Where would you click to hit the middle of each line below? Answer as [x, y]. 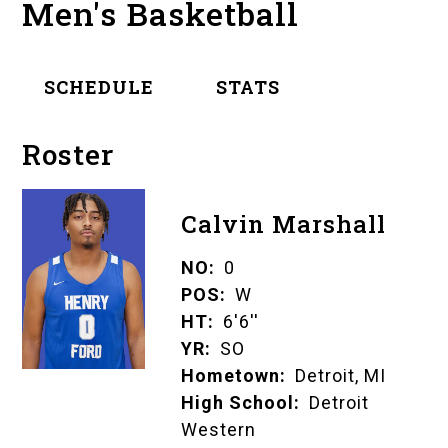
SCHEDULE [99, 87]
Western [218, 430]
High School [237, 403]
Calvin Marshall [283, 224]
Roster [68, 155]
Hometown [230, 376]
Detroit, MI [340, 376]
